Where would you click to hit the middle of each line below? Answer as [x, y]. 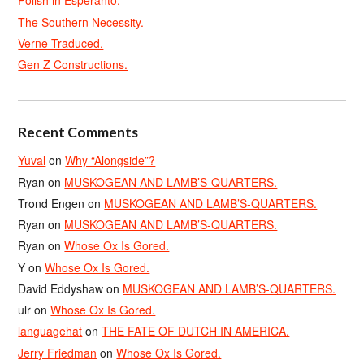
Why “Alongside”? [110, 160]
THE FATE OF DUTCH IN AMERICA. [196, 331]
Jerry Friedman [58, 352]
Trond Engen [52, 203]
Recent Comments [78, 132]
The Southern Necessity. [81, 22]
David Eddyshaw [61, 288]
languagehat [50, 331]
